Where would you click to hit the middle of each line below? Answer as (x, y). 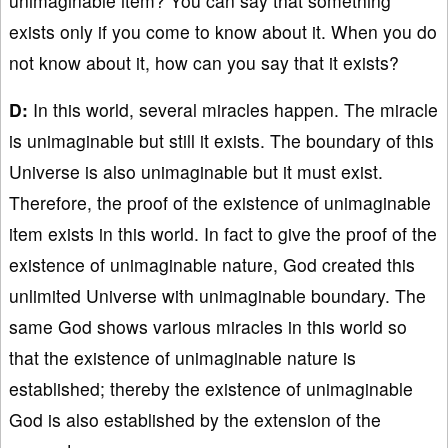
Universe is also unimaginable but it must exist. (196, 171)
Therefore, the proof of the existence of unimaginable (220, 202)
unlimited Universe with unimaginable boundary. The (217, 295)
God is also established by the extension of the (195, 419)
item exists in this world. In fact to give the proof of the (223, 233)
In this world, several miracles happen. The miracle (233, 109)
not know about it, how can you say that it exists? (204, 62)
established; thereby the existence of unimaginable (211, 388)
